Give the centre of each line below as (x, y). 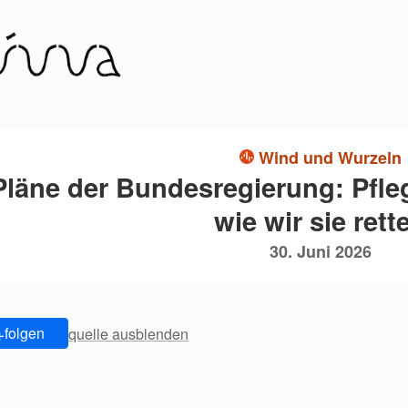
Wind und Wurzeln (330, 158)
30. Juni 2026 (321, 252)
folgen (24, 333)
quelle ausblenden (128, 333)
